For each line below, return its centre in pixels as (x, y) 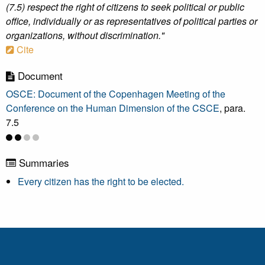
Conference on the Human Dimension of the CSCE (113, 108)
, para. (232, 108)
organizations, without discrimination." (85, 35)
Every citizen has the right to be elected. (101, 181)
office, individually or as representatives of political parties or (132, 21)
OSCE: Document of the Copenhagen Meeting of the (116, 94)
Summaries (43, 162)
